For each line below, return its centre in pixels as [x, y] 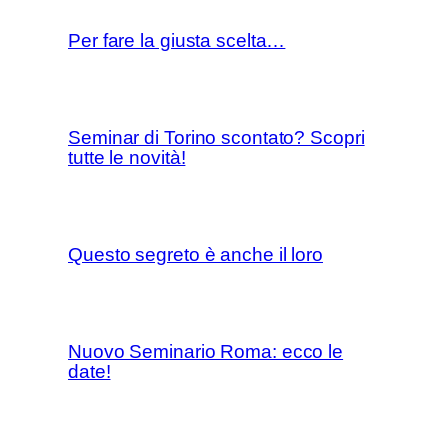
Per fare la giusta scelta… [177, 40]
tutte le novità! [127, 157]
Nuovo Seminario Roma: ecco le [206, 351]
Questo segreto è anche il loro [195, 254]
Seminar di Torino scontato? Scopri [216, 137]
